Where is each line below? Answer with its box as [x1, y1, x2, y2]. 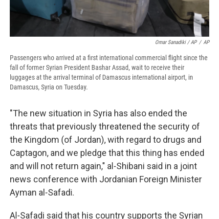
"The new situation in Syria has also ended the [10, 108, 187, 119]
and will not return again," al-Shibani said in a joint [10, 161, 197, 172]
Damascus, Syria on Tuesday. [10, 83, 88, 91]
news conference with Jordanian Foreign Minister [10, 174, 202, 185]
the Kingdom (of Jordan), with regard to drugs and [10, 134, 201, 145]
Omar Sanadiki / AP [155, 39, 197, 46]
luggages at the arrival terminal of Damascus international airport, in [10, 73, 193, 82]
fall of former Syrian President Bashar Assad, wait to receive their [10, 64, 184, 72]
